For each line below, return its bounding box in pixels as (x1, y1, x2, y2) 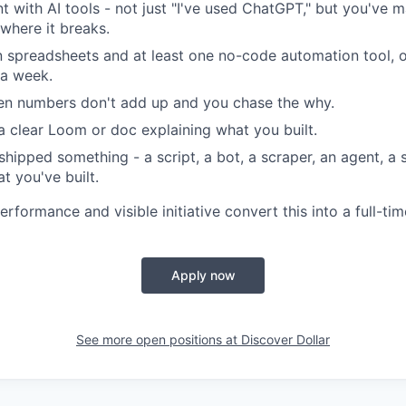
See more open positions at (76, 332, 241, 347)
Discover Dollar (241, 332, 330, 347)
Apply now (170, 267, 236, 283)
